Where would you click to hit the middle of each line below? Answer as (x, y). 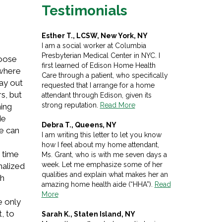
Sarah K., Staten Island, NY (88, 214)
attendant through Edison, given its (96, 95)
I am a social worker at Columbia (94, 45)
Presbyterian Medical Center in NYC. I (101, 55)
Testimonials (84, 10)
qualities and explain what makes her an (105, 174)
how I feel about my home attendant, (100, 144)
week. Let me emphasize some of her (102, 164)
